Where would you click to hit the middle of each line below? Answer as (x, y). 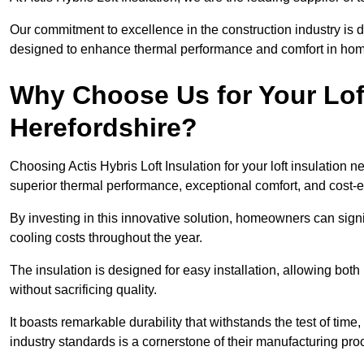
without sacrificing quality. (83, 290)
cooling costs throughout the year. (106, 238)
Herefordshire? (104, 128)
